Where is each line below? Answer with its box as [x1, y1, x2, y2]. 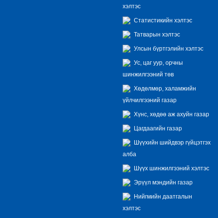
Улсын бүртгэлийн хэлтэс [132, 45, 203, 52]
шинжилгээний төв [123, 71, 174, 77]
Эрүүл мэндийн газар [132, 179, 193, 185]
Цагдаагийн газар [132, 125, 182, 131]
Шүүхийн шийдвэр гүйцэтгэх [132, 139, 211, 145]
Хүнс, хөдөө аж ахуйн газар [132, 110, 209, 117]
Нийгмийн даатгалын [132, 193, 192, 200]
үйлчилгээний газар [123, 96, 177, 103]
